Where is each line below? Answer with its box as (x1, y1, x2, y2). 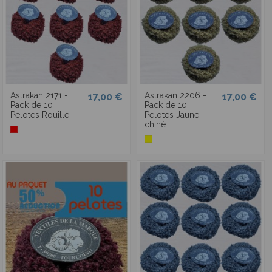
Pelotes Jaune (144, 110, 199, 120)
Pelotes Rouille (10, 110, 69, 120)
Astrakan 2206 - (144, 90, 206, 101)
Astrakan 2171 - (10, 90, 68, 101)
